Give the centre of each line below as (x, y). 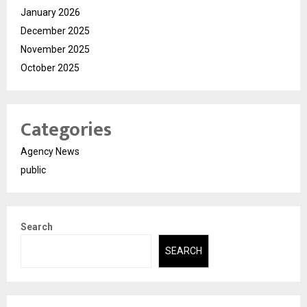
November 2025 (55, 49)
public (33, 170)
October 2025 (50, 68)
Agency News (50, 151)
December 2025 (55, 31)
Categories (66, 130)
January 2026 (50, 12)
